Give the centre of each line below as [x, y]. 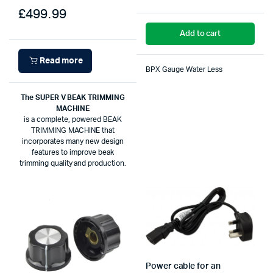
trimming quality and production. [73, 163]
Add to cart [200, 34]
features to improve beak [73, 152]
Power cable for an [183, 266]
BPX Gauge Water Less [184, 69]
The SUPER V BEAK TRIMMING [73, 97]
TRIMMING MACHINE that [73, 130]
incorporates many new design [73, 141]
